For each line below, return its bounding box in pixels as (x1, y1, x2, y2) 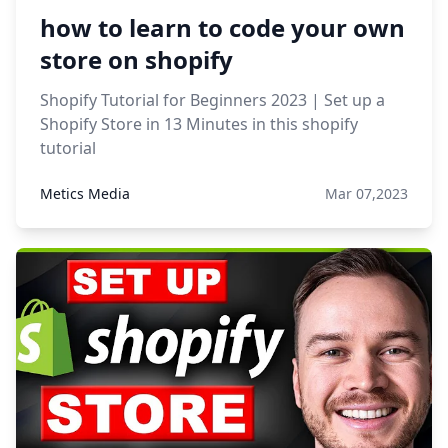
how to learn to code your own (40, 11, 405, 44)
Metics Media (40, 184, 130, 203)
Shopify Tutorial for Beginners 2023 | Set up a (40, 89, 385, 111)
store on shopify (40, 43, 233, 76)
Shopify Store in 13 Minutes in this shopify (40, 113, 358, 135)
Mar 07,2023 (325, 184, 408, 203)
